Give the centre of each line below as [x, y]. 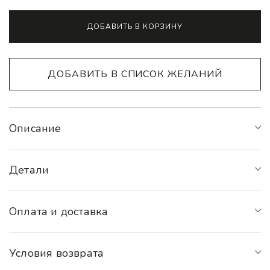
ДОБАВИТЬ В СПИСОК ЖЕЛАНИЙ [135, 74]
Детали [29, 170]
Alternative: [31, 16]
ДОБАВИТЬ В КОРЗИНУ [135, 26]
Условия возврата [57, 253]
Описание [35, 128]
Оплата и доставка [59, 211]
